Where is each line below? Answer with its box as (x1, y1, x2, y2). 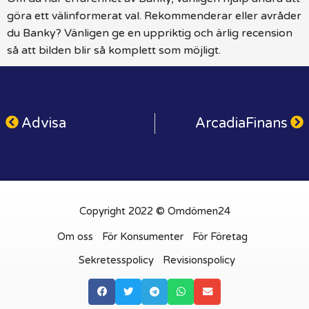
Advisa (21, 114, 66, 132)
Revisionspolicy (162, 253, 235, 266)
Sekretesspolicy (78, 253, 154, 266)
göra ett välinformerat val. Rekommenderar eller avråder (7, 8, 301, 23)
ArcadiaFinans (195, 114, 288, 132)
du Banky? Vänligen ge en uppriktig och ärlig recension (7, 26, 292, 40)
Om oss (57, 230, 93, 243)
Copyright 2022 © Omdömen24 (79, 204, 230, 217)
